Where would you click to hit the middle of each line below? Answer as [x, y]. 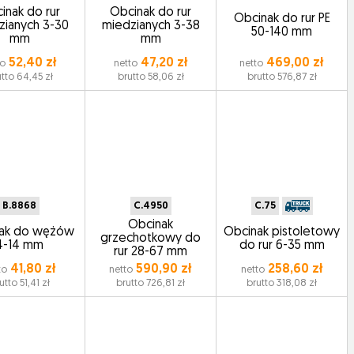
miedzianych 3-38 [151, 26]
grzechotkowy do [151, 239]
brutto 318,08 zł [282, 283]
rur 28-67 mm [151, 252]
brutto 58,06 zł [151, 77]
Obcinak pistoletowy [282, 232]
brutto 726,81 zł [151, 283]
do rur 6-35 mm [282, 245]
